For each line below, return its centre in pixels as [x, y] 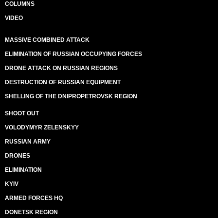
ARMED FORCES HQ [34, 198]
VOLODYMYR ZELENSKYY [42, 127]
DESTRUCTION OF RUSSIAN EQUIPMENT [63, 82]
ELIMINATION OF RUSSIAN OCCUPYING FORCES [73, 54]
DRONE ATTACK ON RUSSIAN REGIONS [61, 68]
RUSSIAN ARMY [28, 142]
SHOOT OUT [22, 113]
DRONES [18, 156]
